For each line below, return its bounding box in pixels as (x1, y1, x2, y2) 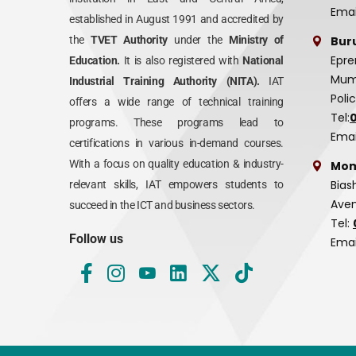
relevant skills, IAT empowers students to (69, 178, 284, 192)
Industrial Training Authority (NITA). (69, 75, 260, 88)
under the (173, 33, 222, 47)
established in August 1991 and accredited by (69, 13, 284, 26)
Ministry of (222, 33, 284, 47)
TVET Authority (90, 33, 174, 47)
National (242, 54, 284, 68)
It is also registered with (120, 54, 243, 68)
